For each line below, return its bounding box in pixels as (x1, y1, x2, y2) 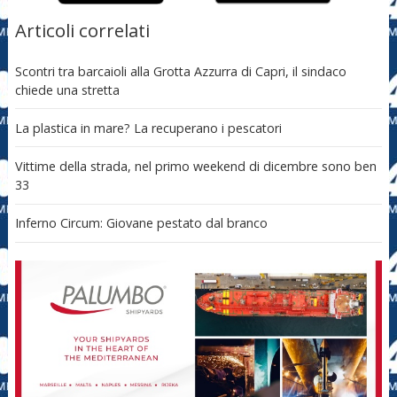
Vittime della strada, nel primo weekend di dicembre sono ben (14, 157, 377, 175)
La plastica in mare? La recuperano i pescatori (14, 119, 282, 136)
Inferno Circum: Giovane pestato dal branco (14, 214, 268, 232)
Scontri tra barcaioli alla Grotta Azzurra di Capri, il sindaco (14, 62, 346, 80)
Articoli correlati (14, 18, 150, 43)
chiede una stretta (14, 81, 120, 98)
